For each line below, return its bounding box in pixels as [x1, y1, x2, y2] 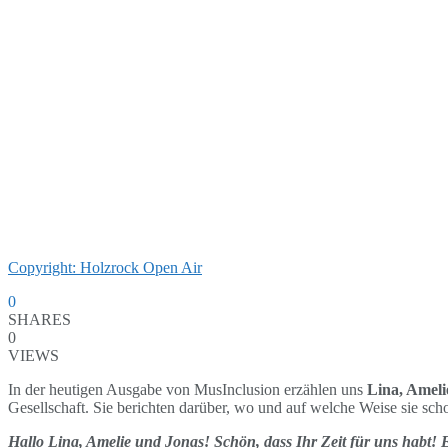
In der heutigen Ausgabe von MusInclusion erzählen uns [8, 380, 367, 398]
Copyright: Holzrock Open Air [8, 258, 202, 276]
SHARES [8, 310, 71, 328]
